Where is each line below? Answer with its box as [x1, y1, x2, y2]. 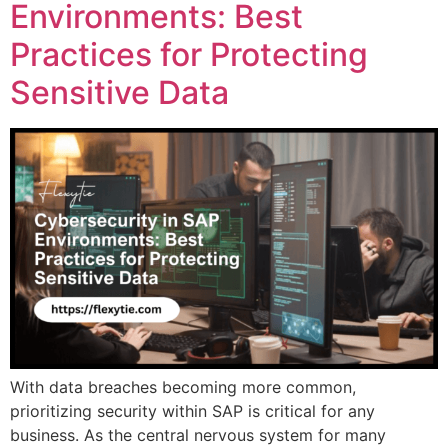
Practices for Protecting [10, 35, 368, 75]
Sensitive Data [10, 73, 229, 113]
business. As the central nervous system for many [10, 425, 386, 446]
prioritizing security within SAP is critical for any [10, 401, 375, 422]
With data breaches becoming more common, [10, 377, 356, 398]
